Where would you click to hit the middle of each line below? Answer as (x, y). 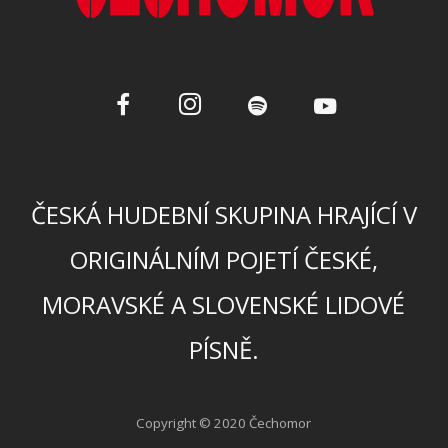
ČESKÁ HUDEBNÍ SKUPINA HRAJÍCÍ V (223, 215)
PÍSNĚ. (223, 350)
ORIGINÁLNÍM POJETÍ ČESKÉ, (223, 260)
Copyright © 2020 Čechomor (224, 423)
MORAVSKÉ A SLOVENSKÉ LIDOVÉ (224, 305)
